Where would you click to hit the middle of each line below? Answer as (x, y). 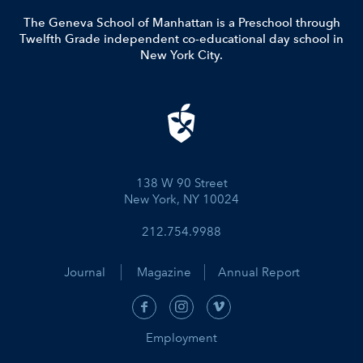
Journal (84, 272)
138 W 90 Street (181, 183)
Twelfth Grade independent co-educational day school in (181, 39)
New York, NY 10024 (181, 199)
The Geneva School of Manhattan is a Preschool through (181, 23)
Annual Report (252, 272)
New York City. (181, 55)
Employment (181, 337)
